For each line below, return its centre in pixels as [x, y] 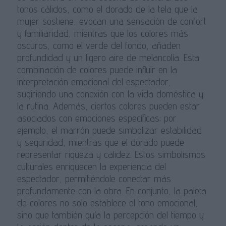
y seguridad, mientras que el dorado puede [100, 143]
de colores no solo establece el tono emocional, [107, 203]
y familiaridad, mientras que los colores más [102, 34]
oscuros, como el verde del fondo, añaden [99, 46]
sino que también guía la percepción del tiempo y [110, 215]
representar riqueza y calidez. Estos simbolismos [111, 155]
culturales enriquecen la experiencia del [91, 167]
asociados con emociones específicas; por [97, 118]
